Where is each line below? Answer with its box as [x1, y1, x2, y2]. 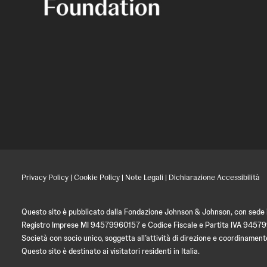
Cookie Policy [74, 172, 120, 182]
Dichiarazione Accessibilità [169, 172, 260, 182]
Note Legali [125, 172, 163, 182]
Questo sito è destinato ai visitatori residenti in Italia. [21, 246, 200, 256]
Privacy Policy [21, 172, 69, 182]
